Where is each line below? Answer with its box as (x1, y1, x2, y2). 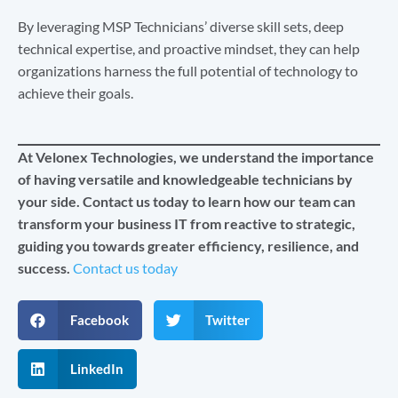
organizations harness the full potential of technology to (18, 62, 358, 80)
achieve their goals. (18, 84, 133, 102)
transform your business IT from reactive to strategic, (18, 214, 355, 232)
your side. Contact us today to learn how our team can (18, 192, 355, 210)
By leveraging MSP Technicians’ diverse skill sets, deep (18, 18, 344, 36)
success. (18, 259, 73, 276)
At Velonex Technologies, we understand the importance (18, 147, 374, 165)
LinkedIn (69, 361, 123, 378)
